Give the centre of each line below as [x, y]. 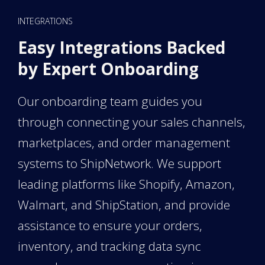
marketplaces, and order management [124, 142]
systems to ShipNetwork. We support [119, 163]
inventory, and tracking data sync [109, 246]
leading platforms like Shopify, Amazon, [126, 184]
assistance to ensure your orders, [110, 225]
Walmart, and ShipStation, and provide [124, 204]
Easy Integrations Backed [122, 47]
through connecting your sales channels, [132, 122]
